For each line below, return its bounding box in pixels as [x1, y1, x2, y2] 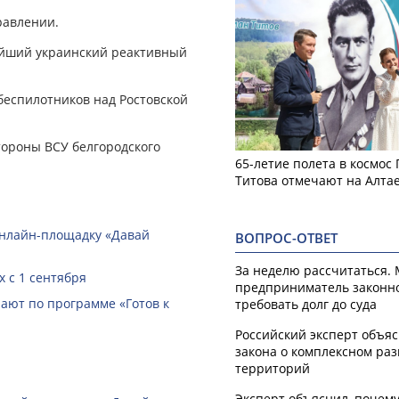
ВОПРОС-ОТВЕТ [235, 228, 338, 248]
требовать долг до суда [235, 295, 377, 313]
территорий [235, 359, 310, 377]
